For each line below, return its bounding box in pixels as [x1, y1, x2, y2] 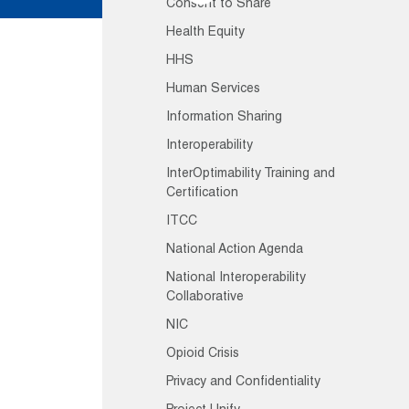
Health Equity [166, 26, 245, 39]
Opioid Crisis [166, 348, 239, 361]
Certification [166, 187, 238, 200]
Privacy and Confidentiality [166, 376, 320, 389]
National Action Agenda [166, 244, 303, 257]
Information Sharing [166, 111, 282, 124]
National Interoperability [166, 272, 306, 285]
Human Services [166, 83, 260, 96]
